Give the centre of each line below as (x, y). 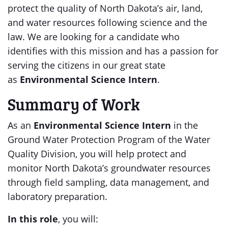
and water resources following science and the (107, 22)
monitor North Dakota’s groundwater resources (109, 168)
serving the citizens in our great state (87, 65)
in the (184, 125)
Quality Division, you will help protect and (97, 154)
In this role (33, 219)
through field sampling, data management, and (108, 182)
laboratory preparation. (58, 196)
